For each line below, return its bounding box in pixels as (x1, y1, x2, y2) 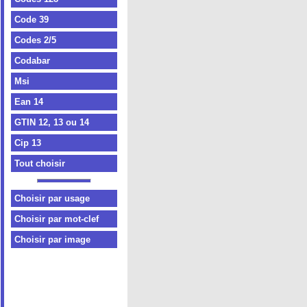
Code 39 (14, 14, 49, 25)
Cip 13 (14, 138, 41, 148)
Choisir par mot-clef (14, 214, 99, 224)
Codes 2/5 (14, 35, 56, 45)
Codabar (14, 56, 50, 66)
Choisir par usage (14, 193, 90, 204)
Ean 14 (14, 97, 43, 107)
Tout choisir (14, 158, 65, 169)
